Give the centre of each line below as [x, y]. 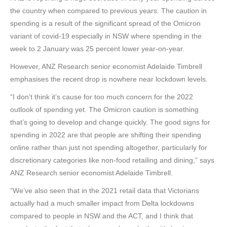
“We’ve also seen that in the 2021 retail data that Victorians [105, 191]
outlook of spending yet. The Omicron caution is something [104, 109]
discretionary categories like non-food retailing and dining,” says [112, 160]
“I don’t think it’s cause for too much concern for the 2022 [102, 97]
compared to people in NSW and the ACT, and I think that [102, 216]
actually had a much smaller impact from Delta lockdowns [102, 203]
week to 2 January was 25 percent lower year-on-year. [97, 49]
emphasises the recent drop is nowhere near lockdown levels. [109, 79]
